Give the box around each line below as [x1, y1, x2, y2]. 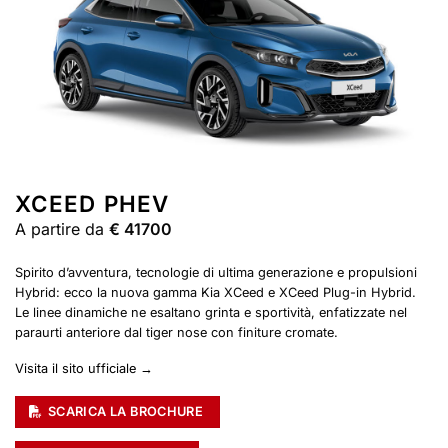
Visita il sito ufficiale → [15, 361, 153, 377]
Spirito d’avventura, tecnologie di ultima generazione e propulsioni [15, 264, 417, 280]
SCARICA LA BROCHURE [47, 404, 204, 420]
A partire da [15, 219, 109, 239]
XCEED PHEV [15, 190, 170, 217]
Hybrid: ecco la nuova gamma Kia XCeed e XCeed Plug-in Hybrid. [15, 284, 416, 300]
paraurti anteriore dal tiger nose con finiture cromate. [15, 324, 338, 340]
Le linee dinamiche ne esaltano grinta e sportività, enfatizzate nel [15, 304, 407, 320]
